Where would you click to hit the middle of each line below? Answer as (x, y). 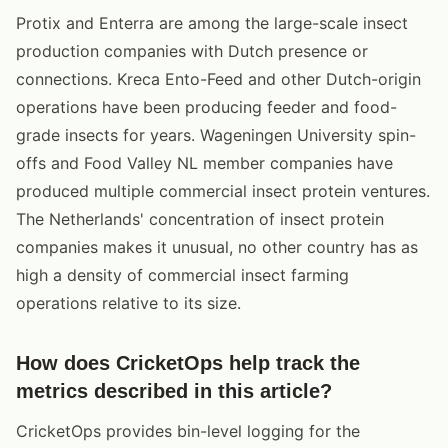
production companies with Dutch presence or (192, 50)
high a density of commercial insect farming (182, 274)
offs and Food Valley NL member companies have (204, 162)
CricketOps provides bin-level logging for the (188, 430)
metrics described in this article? (174, 390)
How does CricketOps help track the (188, 362)
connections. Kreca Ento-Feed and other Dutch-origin (218, 78)
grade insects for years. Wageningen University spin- (216, 134)
